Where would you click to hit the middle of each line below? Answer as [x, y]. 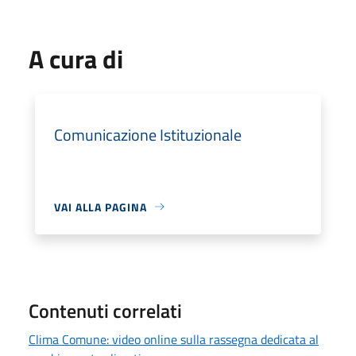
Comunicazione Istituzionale [148, 134]
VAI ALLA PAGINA [101, 207]
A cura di [76, 58]
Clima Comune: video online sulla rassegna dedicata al [174, 339]
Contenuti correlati [105, 310]
